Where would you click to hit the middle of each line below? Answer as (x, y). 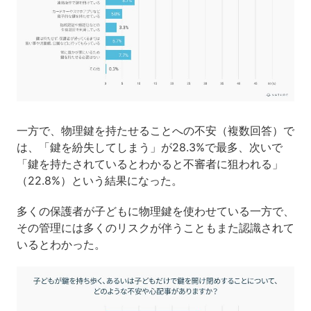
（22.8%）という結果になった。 (99, 181)
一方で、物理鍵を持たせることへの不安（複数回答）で (155, 131)
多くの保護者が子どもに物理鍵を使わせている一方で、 (155, 211)
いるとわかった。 (61, 245)
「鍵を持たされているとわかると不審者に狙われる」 (150, 164)
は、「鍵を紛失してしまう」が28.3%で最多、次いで (149, 148)
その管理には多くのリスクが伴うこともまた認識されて (155, 228)
